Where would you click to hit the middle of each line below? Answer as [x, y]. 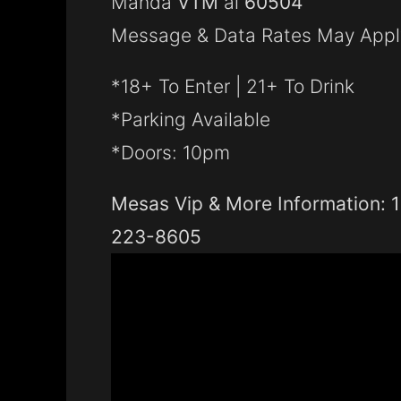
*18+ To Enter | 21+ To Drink [233, 86]
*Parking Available [191, 119]
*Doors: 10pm [171, 153]
